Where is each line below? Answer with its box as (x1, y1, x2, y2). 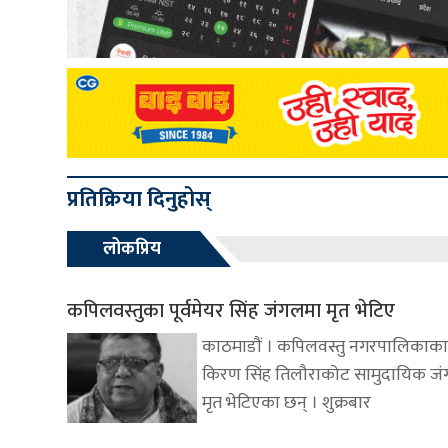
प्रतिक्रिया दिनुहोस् (67, 180, 211, 218)
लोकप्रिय (103, 233, 161, 264)
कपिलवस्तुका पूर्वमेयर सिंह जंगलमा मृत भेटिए (67, 293, 395, 328)
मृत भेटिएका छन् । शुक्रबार (202, 387, 371, 418)
